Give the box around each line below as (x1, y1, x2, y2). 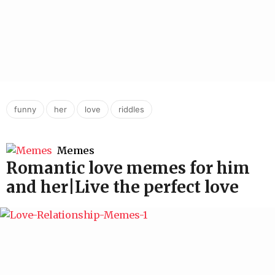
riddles (118, 104, 144, 114)
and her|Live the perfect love (6, 177, 239, 198)
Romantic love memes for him (6, 158, 250, 179)
